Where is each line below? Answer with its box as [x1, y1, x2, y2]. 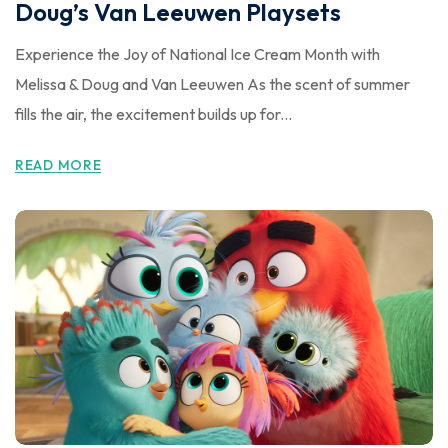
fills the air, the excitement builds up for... [15, 103, 292, 124]
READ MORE [15, 155, 102, 174]
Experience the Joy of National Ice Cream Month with [15, 43, 380, 64]
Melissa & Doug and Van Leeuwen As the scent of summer [15, 73, 410, 94]
